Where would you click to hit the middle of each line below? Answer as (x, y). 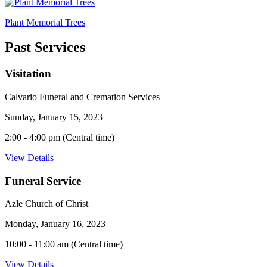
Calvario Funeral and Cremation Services (82, 97)
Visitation (28, 74)
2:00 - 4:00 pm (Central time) (60, 138)
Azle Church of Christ (46, 204)
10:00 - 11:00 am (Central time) (64, 244)
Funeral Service (43, 181)
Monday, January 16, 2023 (55, 224)
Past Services (45, 47)
